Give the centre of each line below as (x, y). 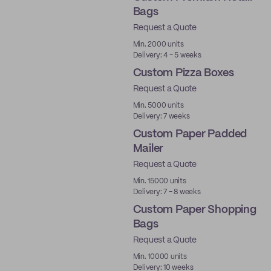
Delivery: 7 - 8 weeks (167, 192)
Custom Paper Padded (190, 134)
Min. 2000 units (158, 44)
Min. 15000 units (159, 181)
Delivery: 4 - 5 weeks (167, 55)
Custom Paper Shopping (194, 210)
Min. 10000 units (160, 257)
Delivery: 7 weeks (161, 116)
